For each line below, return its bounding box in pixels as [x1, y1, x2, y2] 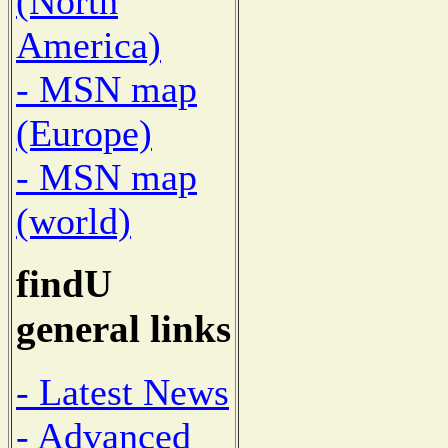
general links [16, 307, 231, 351]
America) [16, 23, 161, 66]
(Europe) [16, 111, 152, 154]
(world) [16, 199, 131, 242]
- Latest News [16, 371, 229, 414]
